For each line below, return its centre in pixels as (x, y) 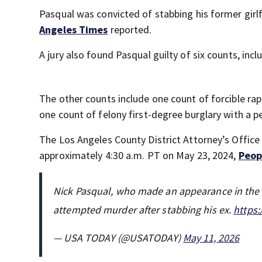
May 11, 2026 (211, 238)
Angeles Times (74, 30)
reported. (130, 30)
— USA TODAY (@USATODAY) (118, 238)
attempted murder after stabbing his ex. (144, 210)
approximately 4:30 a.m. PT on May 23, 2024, (139, 156)
